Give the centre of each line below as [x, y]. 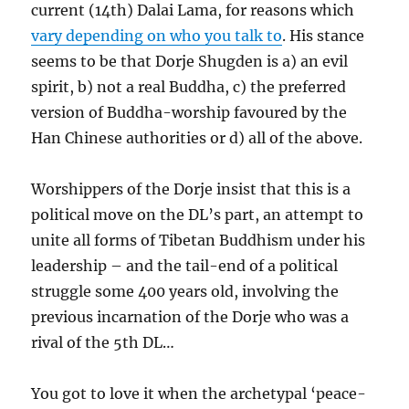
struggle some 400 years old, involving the [185, 291]
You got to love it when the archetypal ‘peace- [199, 393]
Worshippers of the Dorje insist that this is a [191, 189]
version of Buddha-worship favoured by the [189, 112]
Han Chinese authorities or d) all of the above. [197, 138]
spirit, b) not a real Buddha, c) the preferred [189, 87]
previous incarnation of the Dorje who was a [190, 317]
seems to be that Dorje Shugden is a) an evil [190, 61]
